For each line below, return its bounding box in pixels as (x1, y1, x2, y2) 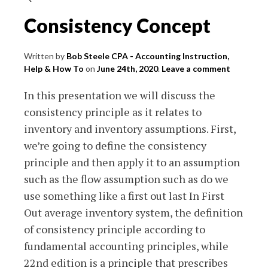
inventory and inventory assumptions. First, (24, 121, 236, 136)
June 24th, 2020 (97, 63, 158, 74)
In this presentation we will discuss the (24, 87, 215, 102)
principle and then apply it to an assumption (24, 154, 240, 169)
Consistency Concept (24, 13, 211, 37)
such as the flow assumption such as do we (24, 171, 229, 186)
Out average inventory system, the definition (24, 205, 243, 220)
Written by (24, 50, 66, 61)
